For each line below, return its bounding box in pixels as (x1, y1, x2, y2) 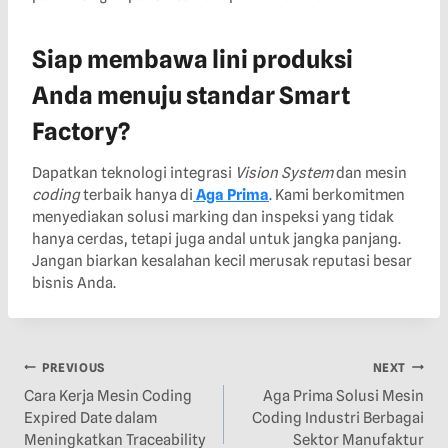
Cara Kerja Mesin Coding (24, 387, 192, 406)
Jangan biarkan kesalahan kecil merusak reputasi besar (32, 252, 412, 271)
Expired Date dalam (24, 409, 157, 428)
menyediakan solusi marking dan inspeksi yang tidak (32, 208, 394, 227)
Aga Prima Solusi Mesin (263, 387, 424, 406)
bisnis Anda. (32, 274, 116, 293)
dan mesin (333, 164, 407, 183)
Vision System (235, 164, 333, 183)
